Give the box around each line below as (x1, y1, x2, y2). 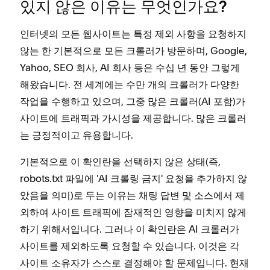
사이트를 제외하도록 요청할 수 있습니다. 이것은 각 (20, 239, 239, 252)
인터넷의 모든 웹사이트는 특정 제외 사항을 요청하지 (20, 27, 246, 40)
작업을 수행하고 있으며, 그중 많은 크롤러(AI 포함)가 (20, 95, 245, 107)
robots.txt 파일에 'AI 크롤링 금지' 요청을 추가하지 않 (20, 172, 247, 184)
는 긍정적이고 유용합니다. (20, 128, 133, 141)
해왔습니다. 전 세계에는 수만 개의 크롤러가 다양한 (20, 78, 239, 90)
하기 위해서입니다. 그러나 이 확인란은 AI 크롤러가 (20, 222, 239, 235)
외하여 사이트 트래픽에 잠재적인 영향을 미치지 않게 (20, 206, 246, 218)
